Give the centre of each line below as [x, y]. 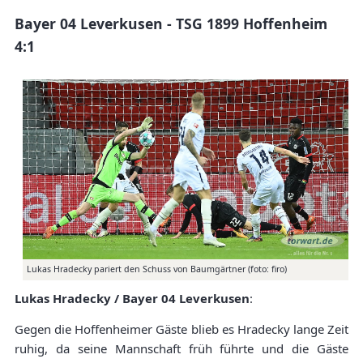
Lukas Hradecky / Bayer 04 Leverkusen [132, 299]
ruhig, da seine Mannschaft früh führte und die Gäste [181, 349]
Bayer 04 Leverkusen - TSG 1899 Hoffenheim [171, 23]
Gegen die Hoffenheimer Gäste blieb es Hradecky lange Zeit [181, 329]
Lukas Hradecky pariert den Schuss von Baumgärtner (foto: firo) [157, 269]
